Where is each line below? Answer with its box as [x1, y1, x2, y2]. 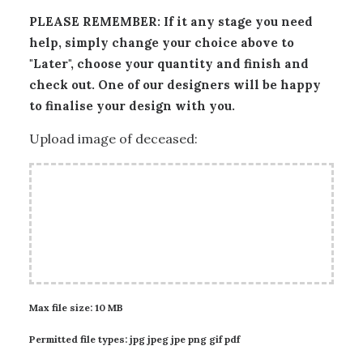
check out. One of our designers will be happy [29, 76, 321, 92]
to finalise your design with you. [29, 97, 235, 113]
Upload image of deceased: [29, 130, 198, 147]
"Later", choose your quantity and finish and [29, 55, 309, 71]
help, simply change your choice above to [29, 34, 294, 50]
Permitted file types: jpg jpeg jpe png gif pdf [29, 332, 240, 345]
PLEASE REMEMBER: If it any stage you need [29, 13, 313, 29]
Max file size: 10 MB [29, 301, 123, 314]
